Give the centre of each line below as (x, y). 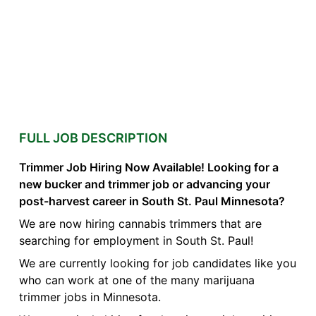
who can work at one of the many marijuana (136, 280)
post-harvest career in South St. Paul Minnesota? (152, 201)
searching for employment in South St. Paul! (136, 241)
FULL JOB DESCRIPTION (93, 138)
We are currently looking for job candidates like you (157, 263)
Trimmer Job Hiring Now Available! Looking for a (148, 168)
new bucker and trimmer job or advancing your (144, 184)
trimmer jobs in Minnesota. (90, 297)
